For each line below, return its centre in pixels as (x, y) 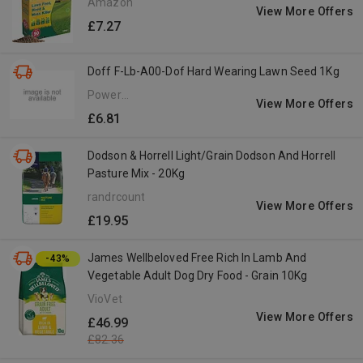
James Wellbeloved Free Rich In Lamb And (197, 258)
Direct (103, 129)
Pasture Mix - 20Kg (136, 173)
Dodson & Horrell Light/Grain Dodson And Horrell (211, 156)
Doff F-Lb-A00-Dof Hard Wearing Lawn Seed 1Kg (214, 71)
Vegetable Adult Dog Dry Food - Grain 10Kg (198, 275)
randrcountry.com (134, 197)
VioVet (105, 299)
